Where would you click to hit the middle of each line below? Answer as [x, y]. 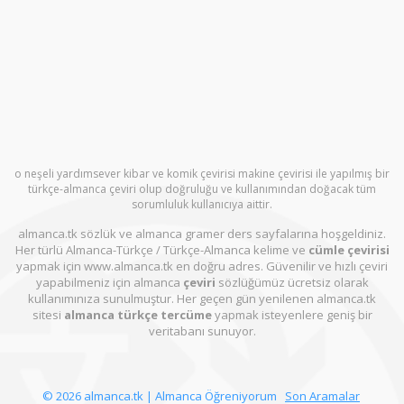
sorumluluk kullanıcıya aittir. [202, 205]
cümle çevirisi [347, 250]
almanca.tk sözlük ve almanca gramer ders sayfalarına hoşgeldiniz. [202, 234]
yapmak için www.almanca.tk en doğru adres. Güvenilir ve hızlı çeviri [202, 266]
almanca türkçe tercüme [138, 315]
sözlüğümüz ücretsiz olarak [292, 283]
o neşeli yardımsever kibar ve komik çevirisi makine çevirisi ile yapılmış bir [202, 174]
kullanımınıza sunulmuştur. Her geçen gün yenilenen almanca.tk [202, 299]
